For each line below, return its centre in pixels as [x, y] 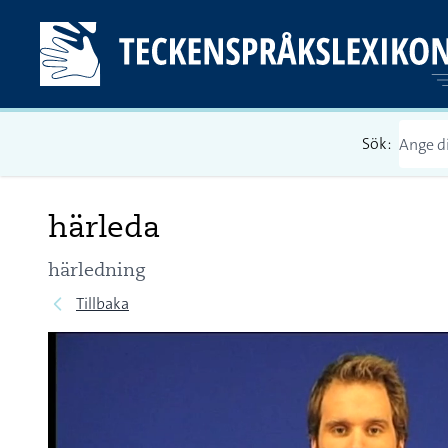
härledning [96, 269]
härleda [104, 226]
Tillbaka [102, 303]
